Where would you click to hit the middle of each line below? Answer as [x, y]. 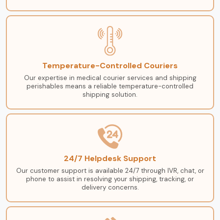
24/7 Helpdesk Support [110, 158]
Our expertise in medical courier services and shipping [110, 78]
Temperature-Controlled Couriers [110, 65]
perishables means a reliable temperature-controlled [110, 86]
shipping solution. [110, 94]
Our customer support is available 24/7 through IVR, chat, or [110, 170]
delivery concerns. [110, 187]
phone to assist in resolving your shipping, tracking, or [110, 179]
